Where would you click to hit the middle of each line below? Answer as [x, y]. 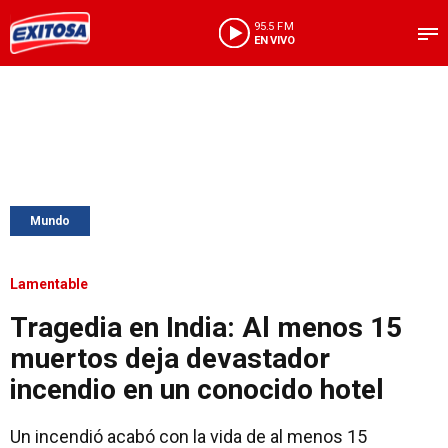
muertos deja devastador [170, 358]
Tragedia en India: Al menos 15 [206, 327]
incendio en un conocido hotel [197, 389]
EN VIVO [274, 40]
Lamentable [49, 284]
